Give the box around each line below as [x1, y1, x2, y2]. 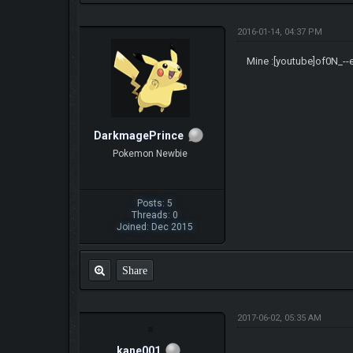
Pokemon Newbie [112, 147, 188, 159]
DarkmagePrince [94, 129, 184, 143]
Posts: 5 [137, 197, 173, 209]
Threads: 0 [132, 209, 179, 221]
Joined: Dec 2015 [117, 221, 194, 232]
